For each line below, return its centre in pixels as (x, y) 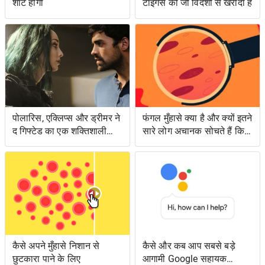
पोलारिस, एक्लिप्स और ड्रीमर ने (66, 118)
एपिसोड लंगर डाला (45, 144)
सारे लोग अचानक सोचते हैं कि (193, 131)
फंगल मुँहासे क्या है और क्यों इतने (198, 118)
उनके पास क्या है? (173, 144)
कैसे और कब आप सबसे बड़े (189, 246)
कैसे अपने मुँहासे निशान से (56, 246)
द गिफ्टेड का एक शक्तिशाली (60, 131)
